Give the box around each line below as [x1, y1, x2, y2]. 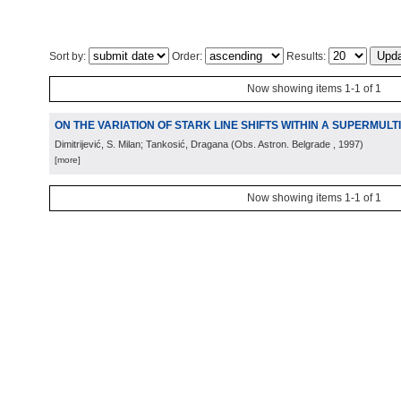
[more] [55, 155, 81, 165]
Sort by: [49, 50, 89, 63]
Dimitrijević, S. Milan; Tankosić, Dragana [55, 139, 228, 149]
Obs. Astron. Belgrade [235, 139, 330, 149]
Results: [284, 50, 328, 63]
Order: [169, 50, 205, 63]
